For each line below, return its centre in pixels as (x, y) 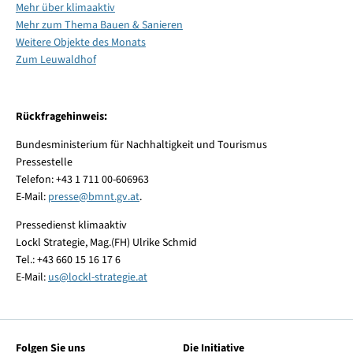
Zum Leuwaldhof (56, 60)
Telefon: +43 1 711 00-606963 (82, 180)
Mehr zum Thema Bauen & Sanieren (99, 26)
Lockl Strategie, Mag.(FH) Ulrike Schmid (106, 243)
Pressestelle (44, 163)
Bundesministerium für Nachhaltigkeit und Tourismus (141, 145)
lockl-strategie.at (108, 278)
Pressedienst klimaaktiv (71, 226)
